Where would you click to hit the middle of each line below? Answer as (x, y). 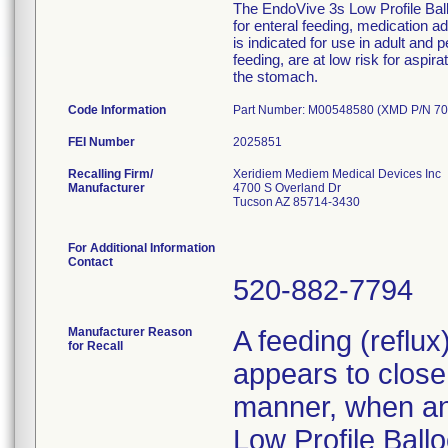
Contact (90, 262)
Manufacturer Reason (130, 332)
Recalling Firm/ (110, 174)
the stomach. (275, 76)
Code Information (117, 110)
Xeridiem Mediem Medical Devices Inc (337, 174)
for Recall (95, 346)
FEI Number (101, 142)
